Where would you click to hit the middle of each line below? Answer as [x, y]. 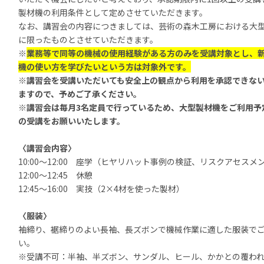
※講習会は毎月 [47, 107]
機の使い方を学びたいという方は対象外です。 [105, 67]
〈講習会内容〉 [47, 148]
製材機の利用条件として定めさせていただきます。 [113, 12]
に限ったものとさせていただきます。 [88, 39]
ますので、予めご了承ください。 [80, 94]
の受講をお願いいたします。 [72, 121]
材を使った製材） [151, 189]
